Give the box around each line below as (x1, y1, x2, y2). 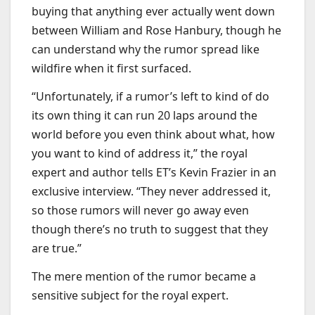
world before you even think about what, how (32, 126, 275, 142)
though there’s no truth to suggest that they (32, 221, 268, 237)
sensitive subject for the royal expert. (32, 287, 229, 303)
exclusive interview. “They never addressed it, (32, 183, 271, 199)
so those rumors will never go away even (32, 202, 249, 218)
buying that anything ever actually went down (32, 4, 275, 20)
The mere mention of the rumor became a (32, 268, 256, 284)
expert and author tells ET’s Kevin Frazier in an (32, 164, 276, 180)
